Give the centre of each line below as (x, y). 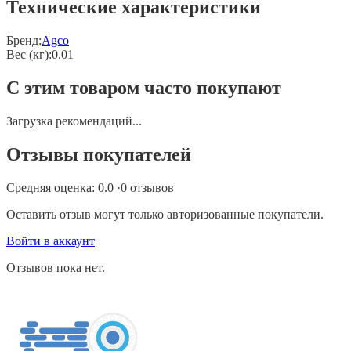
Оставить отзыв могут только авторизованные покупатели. (165, 214)
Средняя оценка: (52, 187)
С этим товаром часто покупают (144, 88)
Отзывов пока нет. (56, 267)
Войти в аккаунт (51, 241)
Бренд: (24, 41)
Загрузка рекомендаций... (74, 121)
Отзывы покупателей (99, 155)
